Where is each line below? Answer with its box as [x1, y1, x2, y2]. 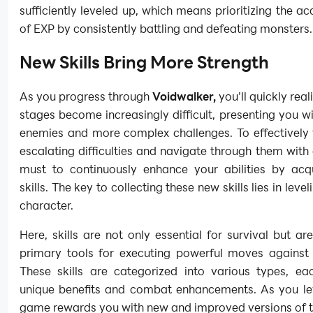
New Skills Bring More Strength [20, 51, 269, 74]
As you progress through [20, 89, 152, 104]
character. [20, 198, 73, 213]
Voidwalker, [152, 89, 216, 104]
